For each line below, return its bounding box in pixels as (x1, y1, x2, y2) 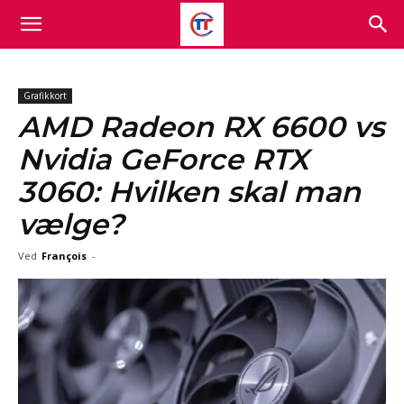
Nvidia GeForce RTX (18, 142, 308, 177)
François (41, 249, 87, 262)
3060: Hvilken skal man (18, 174, 361, 209)
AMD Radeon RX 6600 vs (18, 109, 384, 144)
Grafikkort (23, 89, 67, 102)
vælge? (18, 207, 124, 242)
